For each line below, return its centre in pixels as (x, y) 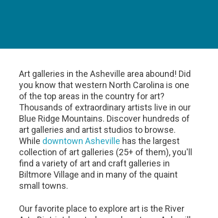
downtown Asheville (82, 141)
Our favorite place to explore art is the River (102, 209)
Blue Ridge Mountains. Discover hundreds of (105, 118)
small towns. (45, 186)
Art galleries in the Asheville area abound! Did (105, 74)
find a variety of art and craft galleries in (95, 163)
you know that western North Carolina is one (104, 85)
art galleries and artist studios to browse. (98, 130)
